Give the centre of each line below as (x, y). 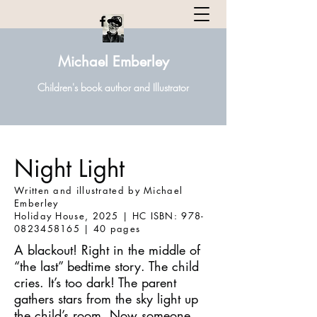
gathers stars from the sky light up (106, 299)
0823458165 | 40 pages (77, 229)
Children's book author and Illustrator (113, 87)
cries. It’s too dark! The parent (95, 282)
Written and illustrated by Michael (99, 190)
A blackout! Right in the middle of (107, 250)
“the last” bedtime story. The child (106, 266)
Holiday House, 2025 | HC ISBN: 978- (109, 216)
